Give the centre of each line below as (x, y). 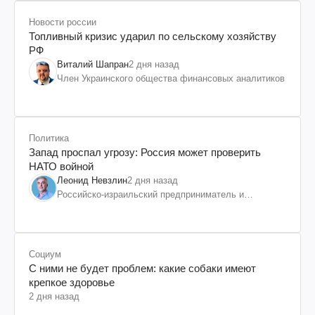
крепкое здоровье (72, 282)
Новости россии (63, 22)
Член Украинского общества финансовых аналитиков (171, 78)
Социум (45, 254)
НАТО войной (61, 166)
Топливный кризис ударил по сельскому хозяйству (153, 36)
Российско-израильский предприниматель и (150, 194)
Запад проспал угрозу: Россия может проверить (145, 152)
